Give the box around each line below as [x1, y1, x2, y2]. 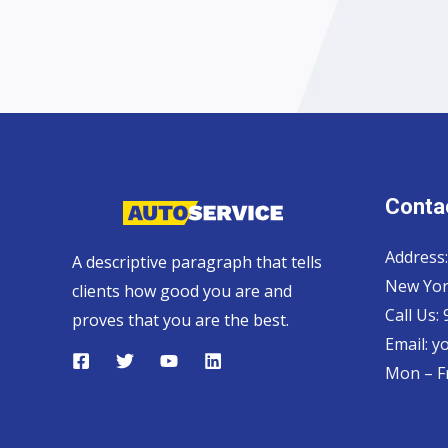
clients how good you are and [72, 280, 292, 303]
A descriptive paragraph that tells [72, 251, 322, 274]
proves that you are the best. [72, 309, 289, 332]
